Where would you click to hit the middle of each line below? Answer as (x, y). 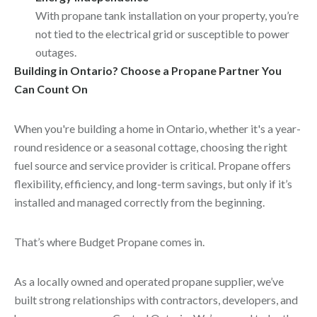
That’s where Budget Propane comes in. (109, 242)
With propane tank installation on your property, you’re (167, 15)
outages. (56, 52)
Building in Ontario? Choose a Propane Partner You (148, 70)
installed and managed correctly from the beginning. (139, 202)
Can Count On (51, 89)
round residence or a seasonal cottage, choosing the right (151, 147)
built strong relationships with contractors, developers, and (156, 300)
